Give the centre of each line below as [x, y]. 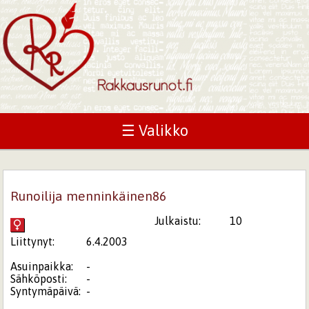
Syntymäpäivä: [46, 291]
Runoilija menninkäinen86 [89, 196]
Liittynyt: [33, 241]
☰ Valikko [154, 131]
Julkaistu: [178, 220]
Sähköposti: [39, 278]
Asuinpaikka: [42, 266]
